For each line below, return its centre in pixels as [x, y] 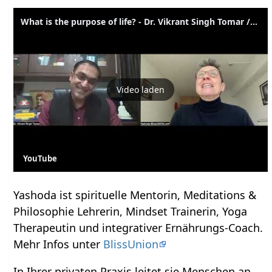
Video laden [141, 90]
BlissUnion [131, 244]
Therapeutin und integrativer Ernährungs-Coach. [138, 227]
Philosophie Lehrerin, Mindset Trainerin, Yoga [131, 211]
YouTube [40, 158]
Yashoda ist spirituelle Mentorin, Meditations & [135, 195]
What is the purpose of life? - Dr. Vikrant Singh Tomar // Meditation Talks [254, 21]
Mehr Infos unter [59, 244]
